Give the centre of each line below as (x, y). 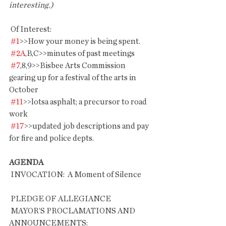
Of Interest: (31, 29)
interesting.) (31, 5)
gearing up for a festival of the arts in (73, 78)
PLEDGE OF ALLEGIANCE (61, 199)
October (24, 90)
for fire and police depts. (51, 138)
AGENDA (26, 162)
